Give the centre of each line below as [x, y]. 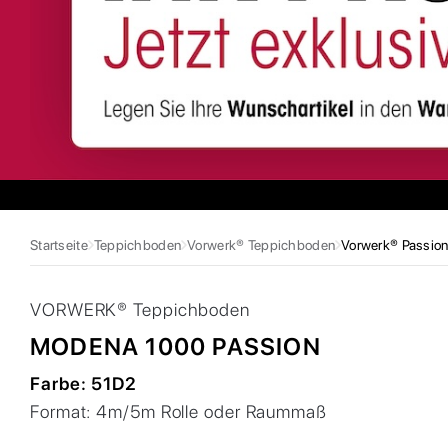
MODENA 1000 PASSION [175, 346]
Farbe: [61, 383]
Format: [63, 411]
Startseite [59, 244]
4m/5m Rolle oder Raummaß [211, 411]
